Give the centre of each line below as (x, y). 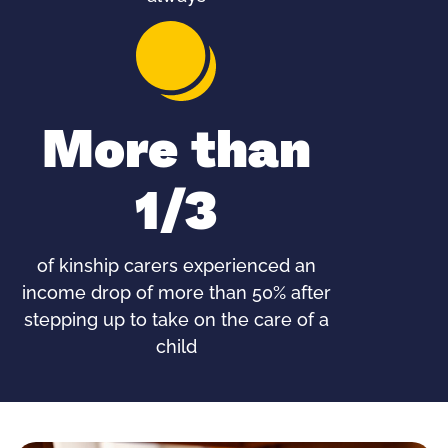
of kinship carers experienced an (176, 267)
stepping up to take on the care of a (176, 321)
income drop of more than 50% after (176, 294)
